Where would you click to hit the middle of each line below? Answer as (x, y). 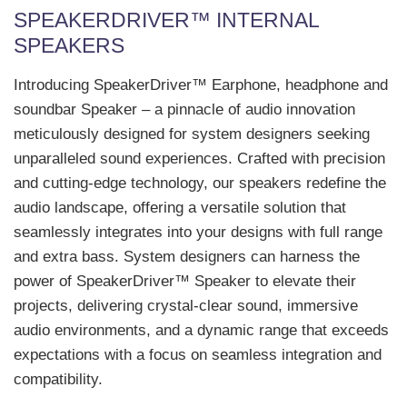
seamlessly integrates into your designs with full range (198, 232)
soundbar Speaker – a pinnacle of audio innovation (184, 109)
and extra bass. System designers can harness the (187, 257)
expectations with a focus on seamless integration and (198, 355)
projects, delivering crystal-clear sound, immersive (186, 306)
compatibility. (58, 379)
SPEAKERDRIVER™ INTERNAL (166, 20)
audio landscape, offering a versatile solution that (180, 208)
